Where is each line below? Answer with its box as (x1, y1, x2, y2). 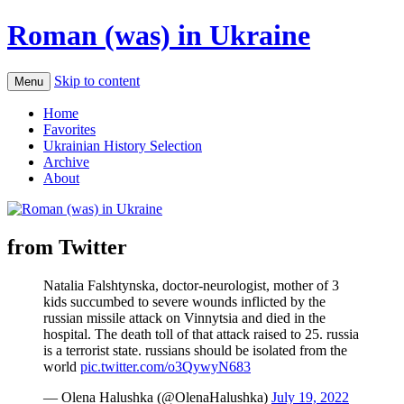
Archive (43, 153, 89, 170)
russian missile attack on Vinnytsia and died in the (43, 309, 326, 326)
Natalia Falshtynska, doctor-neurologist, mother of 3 (43, 277, 339, 293)
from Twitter (7, 234, 127, 259)
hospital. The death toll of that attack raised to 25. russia (43, 326, 359, 342)
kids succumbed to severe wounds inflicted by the (43, 293, 326, 309)
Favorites (43, 121, 96, 137)
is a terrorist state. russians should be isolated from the (43, 342, 347, 358)
